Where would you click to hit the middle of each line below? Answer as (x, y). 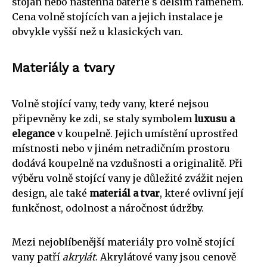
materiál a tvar (125, 193)
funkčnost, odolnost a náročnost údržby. (108, 208)
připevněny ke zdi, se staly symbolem (103, 118)
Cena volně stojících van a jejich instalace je (117, 16)
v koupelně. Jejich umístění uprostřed (146, 133)
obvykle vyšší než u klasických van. (97, 31)
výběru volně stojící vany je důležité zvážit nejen (127, 178)
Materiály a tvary (63, 67)
